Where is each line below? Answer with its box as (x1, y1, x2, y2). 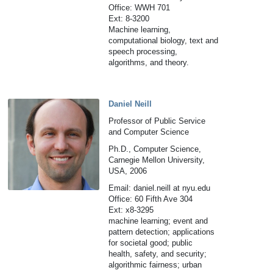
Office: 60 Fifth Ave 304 (108, 194, 193, 204)
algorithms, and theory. (108, 58, 190, 67)
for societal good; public (108, 238, 193, 247)
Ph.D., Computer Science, (108, 144, 202, 154)
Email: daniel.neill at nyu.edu (108, 183, 211, 193)
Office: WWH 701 (108, 3, 171, 12)
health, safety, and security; (108, 249, 207, 258)
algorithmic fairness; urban (108, 260, 202, 269)
